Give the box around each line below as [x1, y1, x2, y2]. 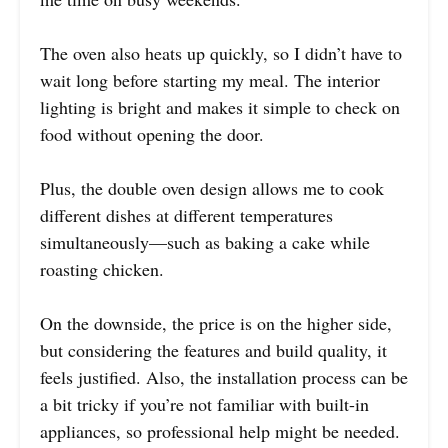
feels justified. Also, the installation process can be [40, 364, 408, 389]
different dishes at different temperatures [40, 202, 333, 227]
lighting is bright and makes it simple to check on [40, 94, 400, 119]
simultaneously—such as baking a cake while [40, 229, 370, 254]
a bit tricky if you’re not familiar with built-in [40, 391, 369, 416]
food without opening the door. [40, 121, 264, 146]
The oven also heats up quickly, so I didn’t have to [40, 40, 402, 65]
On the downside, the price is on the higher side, [40, 310, 392, 335]
